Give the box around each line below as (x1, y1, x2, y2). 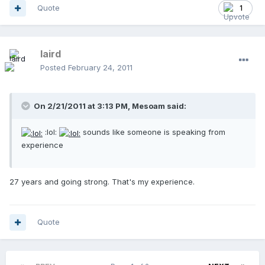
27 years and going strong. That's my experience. (9, 176, 195, 186)
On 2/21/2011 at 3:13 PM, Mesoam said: (32, 101, 186, 111)
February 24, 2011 (68, 63, 132, 73)
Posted (40, 63, 68, 73)
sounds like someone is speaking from (80, 127, 225, 137)
